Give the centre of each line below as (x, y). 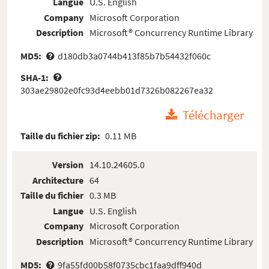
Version (68, 164)
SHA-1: (36, 77)
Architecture (58, 180)
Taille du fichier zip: (62, 135)
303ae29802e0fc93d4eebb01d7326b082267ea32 (117, 90)
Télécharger (213, 116)
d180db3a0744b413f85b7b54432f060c (134, 56)
